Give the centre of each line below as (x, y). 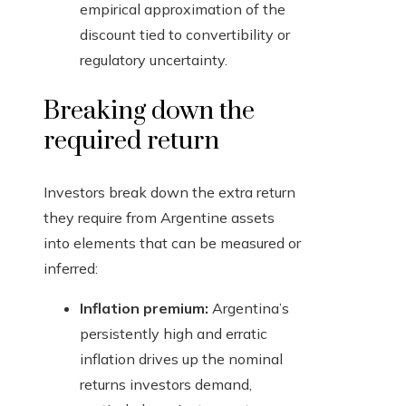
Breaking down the (149, 111)
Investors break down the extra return (169, 193)
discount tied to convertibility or (185, 35)
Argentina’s (249, 309)
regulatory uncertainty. (154, 60)
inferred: (71, 269)
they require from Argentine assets (159, 218)
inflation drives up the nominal (181, 359)
